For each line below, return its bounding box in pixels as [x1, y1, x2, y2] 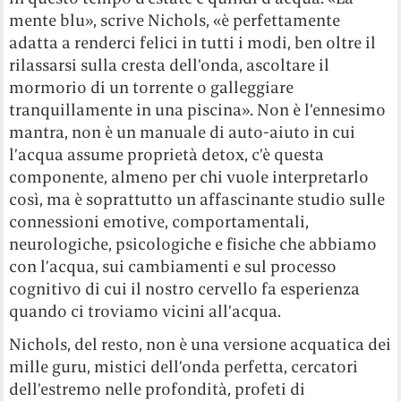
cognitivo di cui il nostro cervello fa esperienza [9, 277, 361, 299]
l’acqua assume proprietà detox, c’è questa [9, 143, 325, 165]
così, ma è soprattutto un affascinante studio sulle [9, 188, 386, 209]
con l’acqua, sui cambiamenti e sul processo [9, 255, 337, 277]
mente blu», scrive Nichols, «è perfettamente [9, 9, 341, 30]
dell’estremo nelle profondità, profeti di [9, 378, 306, 399]
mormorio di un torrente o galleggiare [9, 76, 294, 98]
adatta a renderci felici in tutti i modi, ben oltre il [9, 31, 377, 53]
